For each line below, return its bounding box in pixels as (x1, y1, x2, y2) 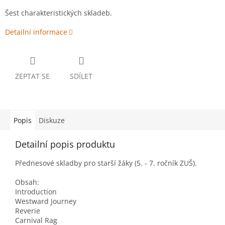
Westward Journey (15, 196, 76, 206)
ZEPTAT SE (15, 71, 50, 81)
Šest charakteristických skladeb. (5, 8, 112, 18)
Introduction (15, 187, 57, 197)
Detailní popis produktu (15, 138, 115, 151)
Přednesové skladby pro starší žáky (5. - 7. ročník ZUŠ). (15, 158, 197, 168)
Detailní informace (5, 27, 67, 37)
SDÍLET (70, 71, 92, 81)
